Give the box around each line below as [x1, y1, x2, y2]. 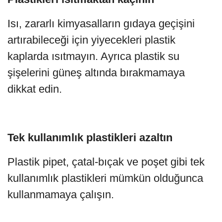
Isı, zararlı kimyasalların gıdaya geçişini [7, 17, 195, 30]
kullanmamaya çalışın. [7, 188, 114, 201]
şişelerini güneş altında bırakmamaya [7, 66, 185, 79]
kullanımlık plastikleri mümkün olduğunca [7, 171, 203, 184]
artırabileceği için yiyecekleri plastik [7, 33, 175, 46]
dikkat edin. [7, 82, 62, 95]
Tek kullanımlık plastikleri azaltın [7, 131, 172, 144]
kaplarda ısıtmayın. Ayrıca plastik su [7, 50, 179, 62]
